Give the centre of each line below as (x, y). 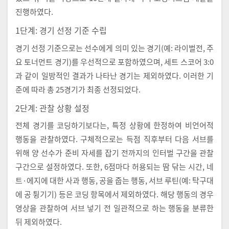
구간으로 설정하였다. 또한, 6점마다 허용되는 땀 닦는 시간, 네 (114, 167)
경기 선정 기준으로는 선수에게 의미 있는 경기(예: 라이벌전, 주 (114, 48)
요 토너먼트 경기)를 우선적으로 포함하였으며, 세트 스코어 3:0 (114, 61)
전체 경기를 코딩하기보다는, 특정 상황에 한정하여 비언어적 (114, 125)
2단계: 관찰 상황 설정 (52, 108)
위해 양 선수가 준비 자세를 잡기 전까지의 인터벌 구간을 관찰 (114, 153)
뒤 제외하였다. (39, 222)
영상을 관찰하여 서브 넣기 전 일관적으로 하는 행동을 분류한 (114, 208)
